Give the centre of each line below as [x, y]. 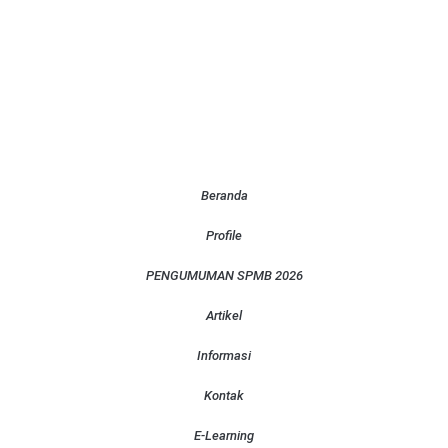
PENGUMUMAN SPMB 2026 [224, 275]
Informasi [224, 355]
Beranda [224, 195]
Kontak [224, 395]
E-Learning [224, 435]
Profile [224, 235]
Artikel [224, 315]
